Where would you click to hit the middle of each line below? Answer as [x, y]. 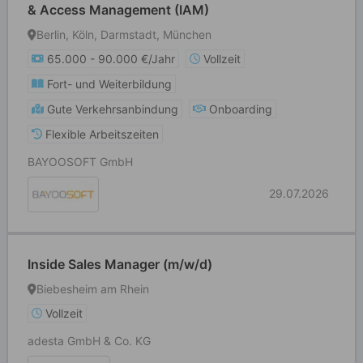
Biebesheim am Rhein [93, 289]
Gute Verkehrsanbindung [113, 109]
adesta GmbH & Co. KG [89, 341]
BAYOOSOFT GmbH [80, 162]
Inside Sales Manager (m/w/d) [120, 264]
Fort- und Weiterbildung [109, 84]
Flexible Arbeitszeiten [102, 134]
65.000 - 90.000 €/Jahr [111, 59]
